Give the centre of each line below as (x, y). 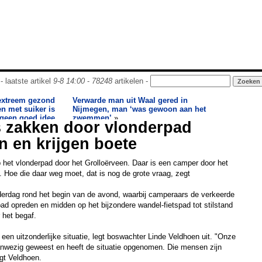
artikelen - (131, 81)
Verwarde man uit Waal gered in (130, 100)
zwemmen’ (92, 118)
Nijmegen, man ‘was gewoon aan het (139, 109)
